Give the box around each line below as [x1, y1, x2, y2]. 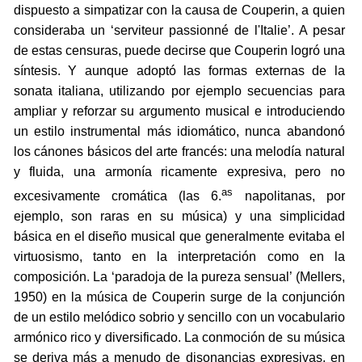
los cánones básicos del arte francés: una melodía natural [13, 145, 345, 159]
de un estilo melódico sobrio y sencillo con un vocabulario [13, 310, 345, 325]
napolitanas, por [233, 189, 345, 204]
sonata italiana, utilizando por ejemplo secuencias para [13, 84, 345, 99]
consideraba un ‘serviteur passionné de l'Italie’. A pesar [13, 23, 345, 38]
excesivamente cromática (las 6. [13, 189, 222, 204]
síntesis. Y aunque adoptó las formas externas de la [13, 64, 345, 78]
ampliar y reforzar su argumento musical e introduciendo [13, 104, 345, 119]
